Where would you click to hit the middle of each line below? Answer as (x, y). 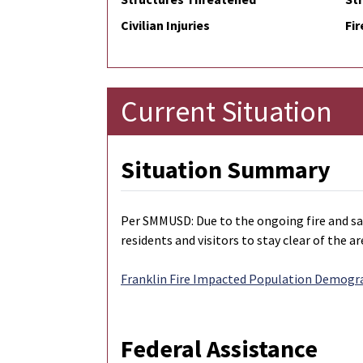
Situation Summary (226, 170)
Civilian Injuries (165, 26)
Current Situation (226, 112)
